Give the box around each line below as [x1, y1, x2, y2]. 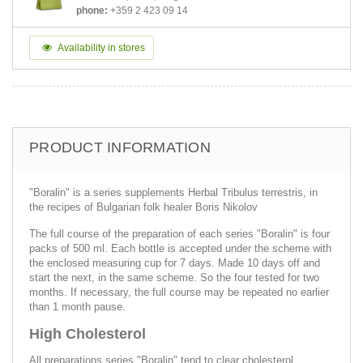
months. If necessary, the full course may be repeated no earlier [29, 285, 329, 298]
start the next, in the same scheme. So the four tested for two [29, 271, 319, 284]
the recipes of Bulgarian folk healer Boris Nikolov [29, 200, 258, 213]
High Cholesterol [29, 325, 146, 342]
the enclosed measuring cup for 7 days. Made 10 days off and [29, 256, 320, 269]
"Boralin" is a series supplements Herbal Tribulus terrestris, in [29, 186, 318, 199]
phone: [76, 4, 108, 16]
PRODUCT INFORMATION [29, 139, 211, 156]
